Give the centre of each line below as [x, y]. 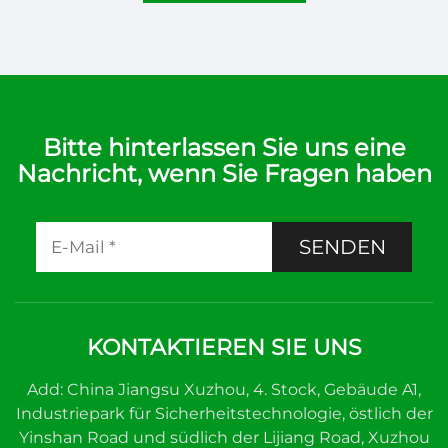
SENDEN [342, 247]
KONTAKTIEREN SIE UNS [224, 347]
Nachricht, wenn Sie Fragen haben [224, 173]
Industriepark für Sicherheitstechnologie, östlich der [224, 413]
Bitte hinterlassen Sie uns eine [224, 147]
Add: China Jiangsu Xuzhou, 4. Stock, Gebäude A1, [224, 389]
